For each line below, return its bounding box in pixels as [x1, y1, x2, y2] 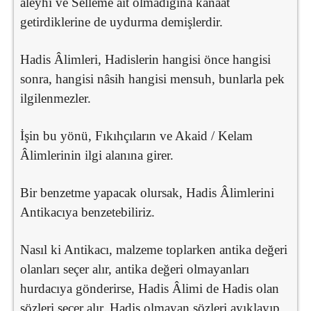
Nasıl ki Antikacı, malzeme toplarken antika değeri [20, 242, 287, 257]
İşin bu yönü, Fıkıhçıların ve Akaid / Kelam [20, 128, 253, 143]
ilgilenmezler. [20, 90, 91, 106]
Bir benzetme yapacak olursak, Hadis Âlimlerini [20, 185, 274, 200]
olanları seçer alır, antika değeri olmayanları [20, 261, 249, 276]
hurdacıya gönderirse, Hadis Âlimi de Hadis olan [20, 280, 279, 296]
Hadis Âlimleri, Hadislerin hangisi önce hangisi [20, 51, 271, 67]
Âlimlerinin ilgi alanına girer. [20, 147, 174, 162]
